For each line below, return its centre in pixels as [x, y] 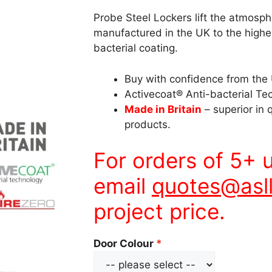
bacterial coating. [135, 48]
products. [147, 124]
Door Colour [123, 243]
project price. [159, 211]
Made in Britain [163, 109]
